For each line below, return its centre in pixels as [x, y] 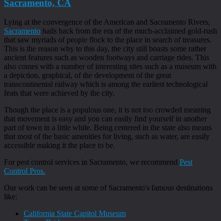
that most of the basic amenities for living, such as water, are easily [107, 137]
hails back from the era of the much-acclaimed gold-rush [129, 31]
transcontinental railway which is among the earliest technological [106, 84]
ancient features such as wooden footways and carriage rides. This [107, 58]
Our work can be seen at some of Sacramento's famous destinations [108, 188]
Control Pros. [25, 171]
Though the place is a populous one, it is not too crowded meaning [107, 110]
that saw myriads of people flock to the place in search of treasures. [108, 40]
